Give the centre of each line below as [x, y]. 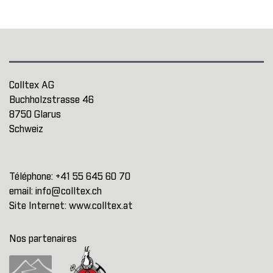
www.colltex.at [101, 206]
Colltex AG [32, 85]
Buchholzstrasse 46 [51, 100]
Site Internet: [39, 206]
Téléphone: [32, 177]
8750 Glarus [35, 115]
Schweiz [26, 129]
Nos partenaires [43, 239]
